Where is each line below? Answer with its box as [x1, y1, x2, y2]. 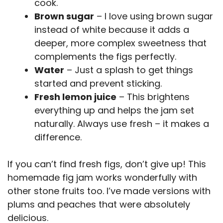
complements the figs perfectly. [34, 50, 176, 63]
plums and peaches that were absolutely [7, 198, 190, 211]
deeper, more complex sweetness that [34, 36, 207, 49]
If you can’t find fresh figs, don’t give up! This [7, 157, 206, 170]
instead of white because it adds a [34, 23, 189, 36]
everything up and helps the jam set [34, 104, 194, 116]
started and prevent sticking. [34, 77, 162, 90]
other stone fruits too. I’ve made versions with [7, 184, 211, 197]
